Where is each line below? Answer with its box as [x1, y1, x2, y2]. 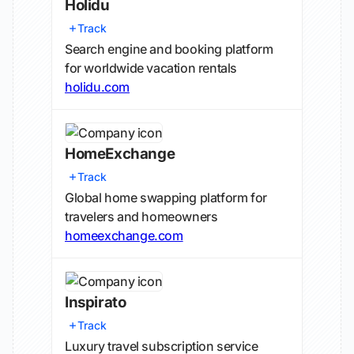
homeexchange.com [65, 228, 183, 243]
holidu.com [65, 79, 130, 95]
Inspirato [65, 293, 126, 311]
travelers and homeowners [65, 209, 218, 224]
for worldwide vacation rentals [65, 60, 238, 76]
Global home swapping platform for [65, 190, 267, 205]
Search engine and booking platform [65, 41, 273, 57]
